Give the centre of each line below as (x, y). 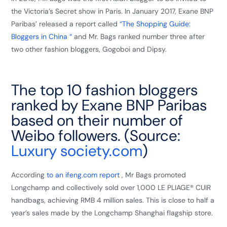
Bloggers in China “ (42, 36)
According (29, 175)
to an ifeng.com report (83, 175)
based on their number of (97, 120)
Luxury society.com (77, 151)
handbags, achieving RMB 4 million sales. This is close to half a (113, 200)
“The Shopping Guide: (155, 24)
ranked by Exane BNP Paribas (109, 105)
